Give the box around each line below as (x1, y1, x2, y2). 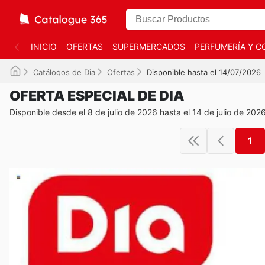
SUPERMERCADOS (112, 41, 185, 51)
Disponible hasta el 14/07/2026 (147, 67, 261, 77)
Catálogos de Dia (33, 67, 95, 77)
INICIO (31, 41, 57, 51)
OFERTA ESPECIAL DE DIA (9, 88, 184, 104)
